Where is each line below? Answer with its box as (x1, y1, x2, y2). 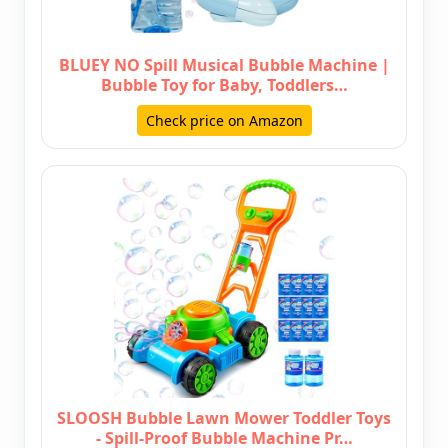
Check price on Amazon (145, 111, 303, 131)
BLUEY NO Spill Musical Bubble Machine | (58, 54, 390, 77)
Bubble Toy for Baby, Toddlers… (100, 74, 348, 97)
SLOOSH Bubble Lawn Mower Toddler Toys (57, 407, 391, 430)
